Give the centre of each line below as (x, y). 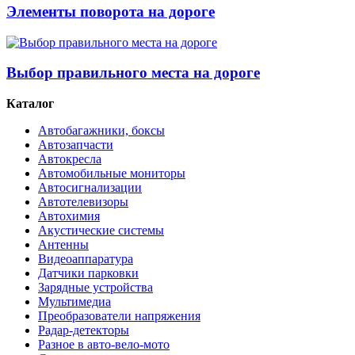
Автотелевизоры (83, 202)
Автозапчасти (76, 145)
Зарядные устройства (95, 288)
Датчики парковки (88, 273)
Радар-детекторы (84, 330)
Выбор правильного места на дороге (133, 73)
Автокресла (70, 159)
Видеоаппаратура (86, 259)
